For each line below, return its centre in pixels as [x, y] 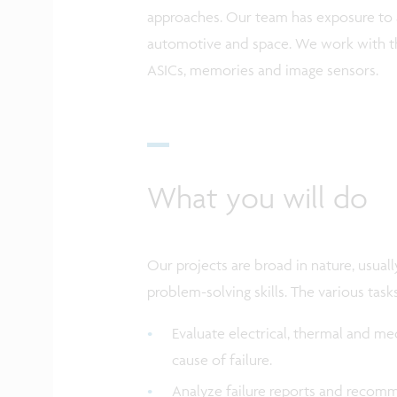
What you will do [257, 198]
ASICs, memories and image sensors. [264, 70]
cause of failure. [223, 359]
